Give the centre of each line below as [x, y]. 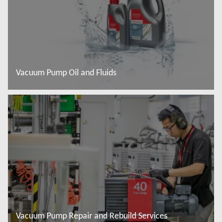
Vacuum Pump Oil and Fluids [66, 73]
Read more [40, 98]
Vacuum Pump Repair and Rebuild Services [92, 215]
